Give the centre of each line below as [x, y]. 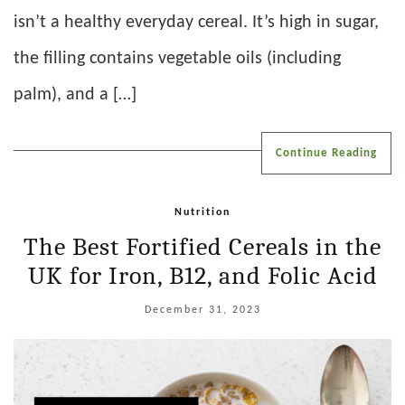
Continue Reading [326, 154]
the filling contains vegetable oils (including [177, 59]
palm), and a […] [75, 95]
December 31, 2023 [202, 311]
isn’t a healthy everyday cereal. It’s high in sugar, [196, 23]
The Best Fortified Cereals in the [202, 247]
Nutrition [202, 213]
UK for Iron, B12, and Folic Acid [202, 276]
